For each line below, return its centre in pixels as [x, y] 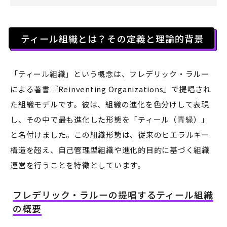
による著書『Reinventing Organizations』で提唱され [111, 89]
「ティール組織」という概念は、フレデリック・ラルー [110, 73]
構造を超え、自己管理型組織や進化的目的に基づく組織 [110, 149]
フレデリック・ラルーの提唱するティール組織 [113, 194]
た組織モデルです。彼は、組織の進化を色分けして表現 [110, 104]
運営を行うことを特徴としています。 [78, 165]
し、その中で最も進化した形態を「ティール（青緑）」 [110, 119]
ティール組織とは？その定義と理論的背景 [112, 38]
